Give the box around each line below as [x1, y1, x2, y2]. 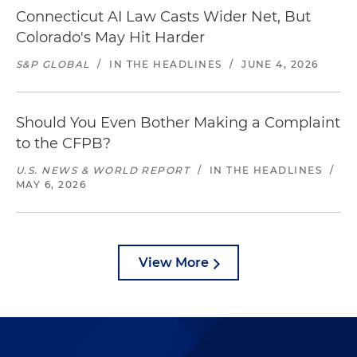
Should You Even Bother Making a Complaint [16, 114, 340, 131]
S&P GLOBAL [16, 58, 90, 70]
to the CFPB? [16, 135, 111, 152]
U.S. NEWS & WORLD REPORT [16, 164, 190, 176]
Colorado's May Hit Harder [16, 29, 205, 46]
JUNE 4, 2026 [241, 58, 319, 70]
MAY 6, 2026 [16, 178, 87, 190]
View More [139, 255, 209, 270]
